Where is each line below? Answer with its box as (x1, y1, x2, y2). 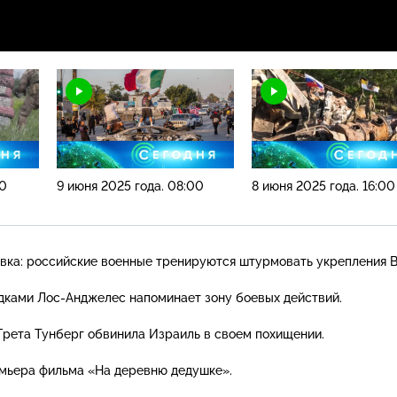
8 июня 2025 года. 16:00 (252, 178, 395, 193)
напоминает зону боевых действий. (126, 290, 342, 305)
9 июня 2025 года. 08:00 (57, 178, 204, 193)
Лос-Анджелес (37, 290, 126, 305)
